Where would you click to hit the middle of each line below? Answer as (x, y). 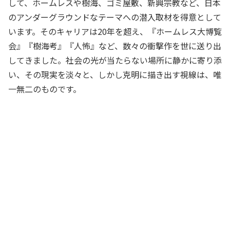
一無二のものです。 (45, 89)
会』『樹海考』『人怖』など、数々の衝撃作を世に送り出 (115, 46)
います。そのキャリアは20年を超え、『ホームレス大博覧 (115, 32)
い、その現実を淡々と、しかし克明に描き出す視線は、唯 (115, 75)
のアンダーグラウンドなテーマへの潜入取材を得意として (115, 17)
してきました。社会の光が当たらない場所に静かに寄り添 (115, 60)
